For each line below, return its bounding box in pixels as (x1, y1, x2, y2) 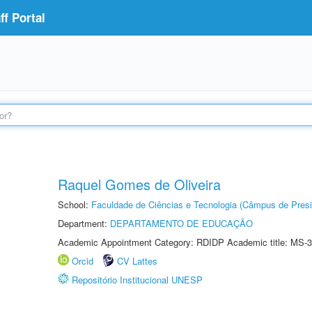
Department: (58, 217, 110, 230)
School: (58, 198, 91, 211)
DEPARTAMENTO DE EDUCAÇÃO (110, 217, 253, 230)
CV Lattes (117, 254, 157, 267)
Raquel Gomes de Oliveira (58, 174, 221, 194)
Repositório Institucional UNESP (72, 273, 203, 286)
